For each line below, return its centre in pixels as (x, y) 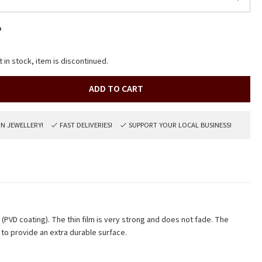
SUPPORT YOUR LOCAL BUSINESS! (180, 125)
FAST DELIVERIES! (86, 125)
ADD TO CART (116, 89)
